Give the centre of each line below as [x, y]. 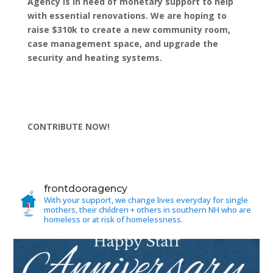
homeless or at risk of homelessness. [114, 219]
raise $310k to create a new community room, [129, 29]
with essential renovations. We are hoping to [127, 15]
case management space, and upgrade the [122, 43]
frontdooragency [86, 188]
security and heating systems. [94, 57]
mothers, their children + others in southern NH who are [148, 209]
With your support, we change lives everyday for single [146, 200]
